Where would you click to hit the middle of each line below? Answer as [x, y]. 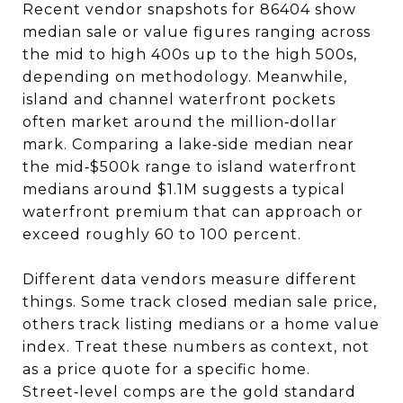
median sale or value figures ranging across [197, 31]
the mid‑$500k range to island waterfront [190, 166]
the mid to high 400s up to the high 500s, [190, 54]
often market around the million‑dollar [180, 121]
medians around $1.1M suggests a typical [184, 189]
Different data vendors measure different [190, 279]
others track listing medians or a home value [201, 324]
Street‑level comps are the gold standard [189, 391]
